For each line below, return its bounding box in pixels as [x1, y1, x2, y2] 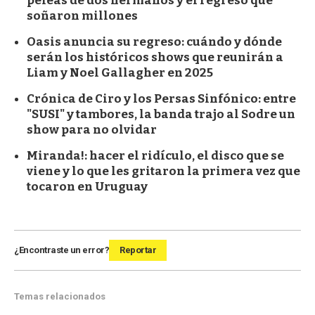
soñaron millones [27, 8, 138, 24]
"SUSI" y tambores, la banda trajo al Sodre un [27, 107, 295, 122]
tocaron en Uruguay [27, 179, 148, 195]
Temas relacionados [14, 291, 105, 302]
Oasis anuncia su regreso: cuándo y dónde [27, 34, 282, 50]
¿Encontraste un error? [14, 245, 109, 256]
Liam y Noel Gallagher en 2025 [27, 65, 213, 81]
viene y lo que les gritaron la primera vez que [27, 164, 300, 179]
